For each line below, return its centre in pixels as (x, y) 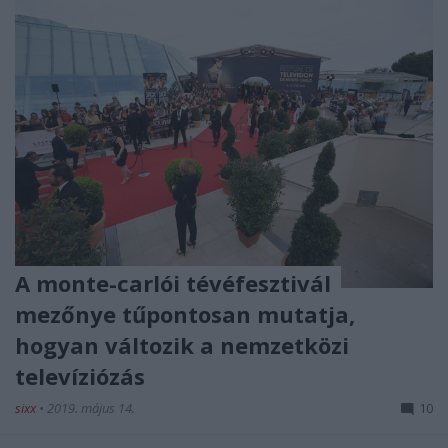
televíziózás (80, 376)
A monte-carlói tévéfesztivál (173, 283)
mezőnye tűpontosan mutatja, (185, 314)
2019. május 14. (91, 408)
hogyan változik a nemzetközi (182, 345)
